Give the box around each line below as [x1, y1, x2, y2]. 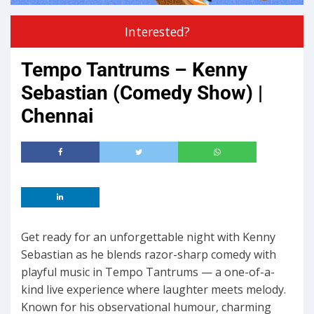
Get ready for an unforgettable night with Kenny [21, 229, 275, 245]
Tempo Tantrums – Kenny [21, 58, 247, 82]
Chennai [21, 104, 93, 128]
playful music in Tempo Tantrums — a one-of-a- [21, 264, 275, 280]
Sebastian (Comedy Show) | [21, 81, 263, 105]
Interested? [124, 23, 190, 41]
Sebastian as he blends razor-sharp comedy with [21, 247, 276, 263]
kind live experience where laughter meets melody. [21, 282, 286, 298]
